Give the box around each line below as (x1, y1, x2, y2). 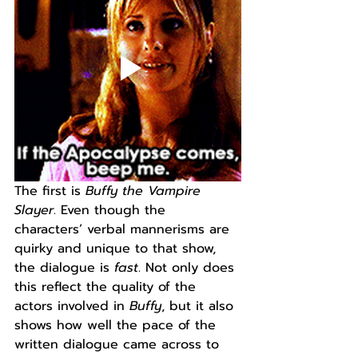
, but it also (161, 296, 238, 316)
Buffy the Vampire (86, 181, 205, 201)
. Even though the (54, 201, 170, 220)
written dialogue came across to (14, 335, 224, 354)
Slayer (14, 201, 54, 220)
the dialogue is (14, 258, 114, 277)
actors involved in (14, 296, 129, 316)
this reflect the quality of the (14, 277, 201, 296)
